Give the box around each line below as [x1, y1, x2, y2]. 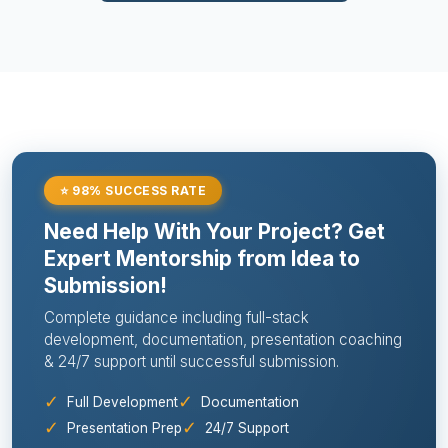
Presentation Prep [67, 419, 182, 436]
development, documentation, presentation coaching [44, 329, 402, 349]
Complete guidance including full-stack [44, 307, 309, 327]
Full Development [67, 393, 178, 410]
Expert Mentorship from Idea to [44, 245, 360, 271]
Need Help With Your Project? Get [44, 218, 385, 244]
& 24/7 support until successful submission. [44, 351, 339, 371]
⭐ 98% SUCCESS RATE [60, 182, 206, 198]
